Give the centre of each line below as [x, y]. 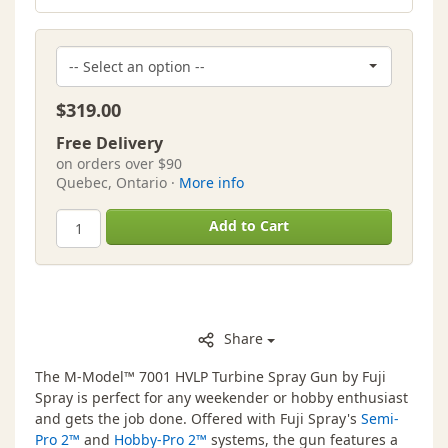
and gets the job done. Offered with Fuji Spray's [198, 419]
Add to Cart [249, 226]
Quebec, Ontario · [117, 183]
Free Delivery [109, 143]
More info [211, 183]
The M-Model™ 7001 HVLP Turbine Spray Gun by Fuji [210, 377]
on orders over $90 [119, 164]
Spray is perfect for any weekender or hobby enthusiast [221, 398]
